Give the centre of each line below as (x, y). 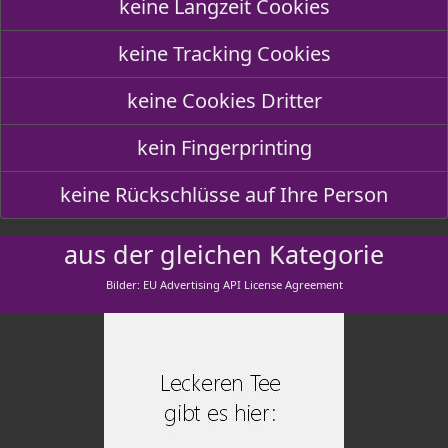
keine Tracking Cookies (224, 53)
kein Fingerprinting (224, 147)
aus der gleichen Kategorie (224, 254)
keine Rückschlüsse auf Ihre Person (224, 194)
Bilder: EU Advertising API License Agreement (224, 284)
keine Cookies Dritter (224, 100)
